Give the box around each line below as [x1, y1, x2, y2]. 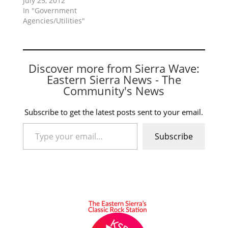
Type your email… [22, 118, 47, 128]
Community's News [63, 83, 165, 99]
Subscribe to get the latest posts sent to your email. [24, 107, 204, 118]
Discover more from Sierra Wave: [28, 61, 199, 76]
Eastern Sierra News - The [46, 72, 181, 88]
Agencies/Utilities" [22, 16, 85, 26]
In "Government [22, 6, 77, 16]
